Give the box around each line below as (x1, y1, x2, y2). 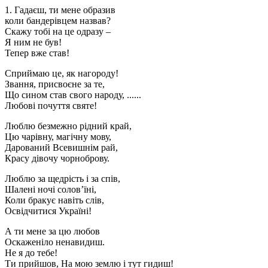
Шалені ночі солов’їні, (5, 184, 96, 194)
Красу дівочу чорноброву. (5, 153, 109, 163)
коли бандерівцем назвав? (5, 15, 111, 26)
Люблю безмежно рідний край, (5, 120, 132, 131)
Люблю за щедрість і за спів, (5, 173, 120, 184)
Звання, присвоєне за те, (5, 78, 105, 89)
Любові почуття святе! (5, 100, 97, 111)
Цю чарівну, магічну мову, (5, 131, 111, 142)
